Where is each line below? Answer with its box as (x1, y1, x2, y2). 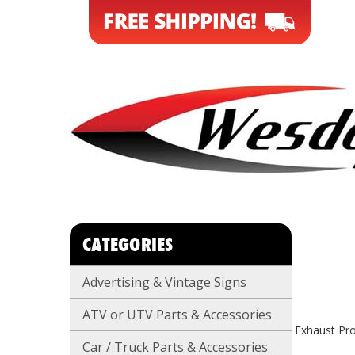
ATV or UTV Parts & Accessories (82, 305, 272, 323)
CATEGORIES (82, 231, 174, 258)
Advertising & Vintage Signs (82, 273, 246, 291)
